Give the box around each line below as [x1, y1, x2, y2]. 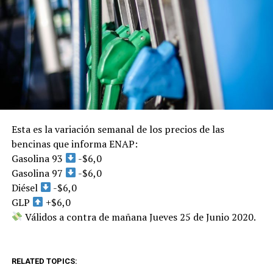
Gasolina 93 [11, 151, 65, 165]
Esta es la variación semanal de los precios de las [11, 122, 224, 136]
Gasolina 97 [11, 166, 65, 180]
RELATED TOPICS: [11, 256, 77, 266]
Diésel [11, 180, 40, 194]
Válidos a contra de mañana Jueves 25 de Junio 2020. [22, 210, 256, 224]
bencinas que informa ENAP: [11, 136, 138, 151]
